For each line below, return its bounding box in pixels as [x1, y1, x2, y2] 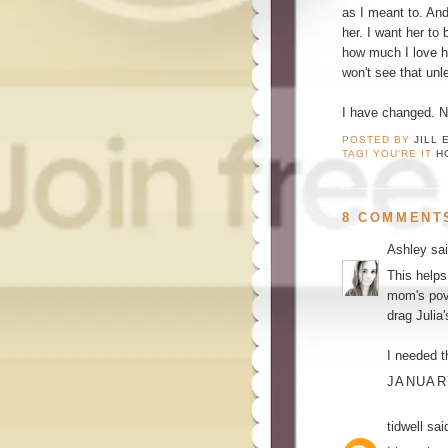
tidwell [387, 418, 423, 434]
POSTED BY [342, 133, 415, 145]
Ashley [387, 241, 427, 257]
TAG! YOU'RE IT [342, 147, 437, 159]
